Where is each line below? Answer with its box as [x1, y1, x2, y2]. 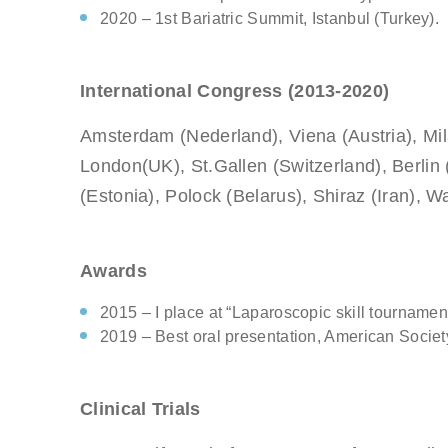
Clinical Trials [80, 398, 201, 419]
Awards [80, 260, 147, 281]
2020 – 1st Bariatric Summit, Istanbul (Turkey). [100, 9, 440, 27]
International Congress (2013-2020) [80, 80, 390, 101]
